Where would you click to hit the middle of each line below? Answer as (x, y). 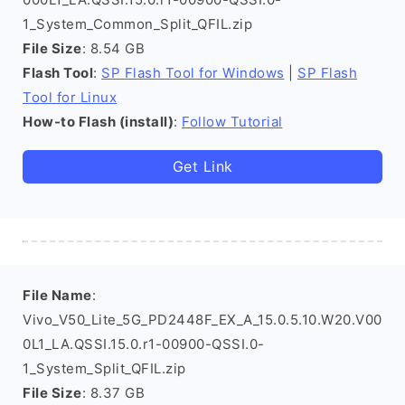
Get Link (202, 166)
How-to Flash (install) (98, 122)
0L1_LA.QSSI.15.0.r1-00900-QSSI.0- (144, 344)
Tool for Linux (70, 97)
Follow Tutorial (232, 122)
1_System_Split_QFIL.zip (104, 368)
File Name (57, 295)
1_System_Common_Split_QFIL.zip (137, 24)
